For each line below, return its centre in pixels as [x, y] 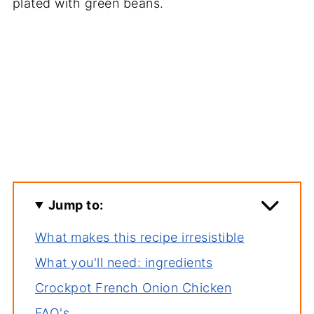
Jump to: [76, 205]
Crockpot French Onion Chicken [133, 288]
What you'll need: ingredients [124, 262]
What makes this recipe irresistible [139, 237]
